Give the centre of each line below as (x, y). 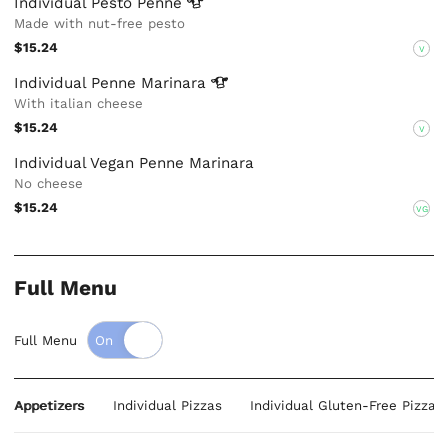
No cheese (49, 184)
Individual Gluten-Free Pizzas (347, 406)
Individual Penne (78, 83)
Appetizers (49, 406)
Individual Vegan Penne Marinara (134, 163)
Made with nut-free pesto (100, 24)
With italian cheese (79, 104)
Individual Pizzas (167, 406)
